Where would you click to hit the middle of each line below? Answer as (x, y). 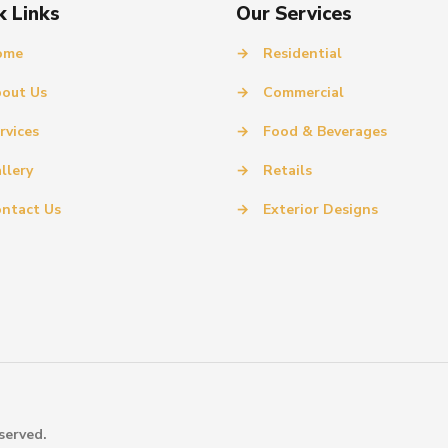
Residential (302, 53)
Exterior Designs (320, 209)
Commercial (303, 92)
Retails (287, 170)
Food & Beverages (325, 131)
